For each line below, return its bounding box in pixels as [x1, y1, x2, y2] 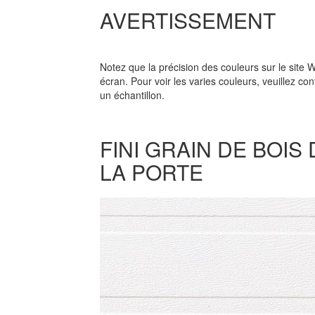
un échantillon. [99, 88, 165, 102]
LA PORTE [99, 157, 203, 187]
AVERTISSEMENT [99, 5, 276, 35]
